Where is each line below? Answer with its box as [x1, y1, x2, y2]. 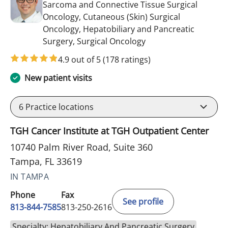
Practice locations [23, 101, 94, 112]
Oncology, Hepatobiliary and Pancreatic [43, 23, 194, 35]
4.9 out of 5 [58, 54, 103, 65]
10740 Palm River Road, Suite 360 [10, 141, 153, 153]
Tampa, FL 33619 [10, 155, 82, 167]
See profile [123, 196, 163, 207]
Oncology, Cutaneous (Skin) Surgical [43, 11, 180, 22]
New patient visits [24, 72, 92, 83]
